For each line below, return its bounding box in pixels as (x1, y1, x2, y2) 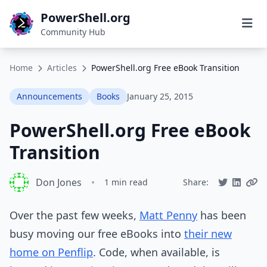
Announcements (17, 91, 82, 102)
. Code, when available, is (93, 245, 220, 259)
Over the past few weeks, (10, 208, 139, 222)
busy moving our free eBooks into (10, 226, 184, 241)
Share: (183, 176, 209, 188)
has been (197, 208, 246, 222)
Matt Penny (139, 208, 197, 222)
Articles (47, 62, 77, 73)
